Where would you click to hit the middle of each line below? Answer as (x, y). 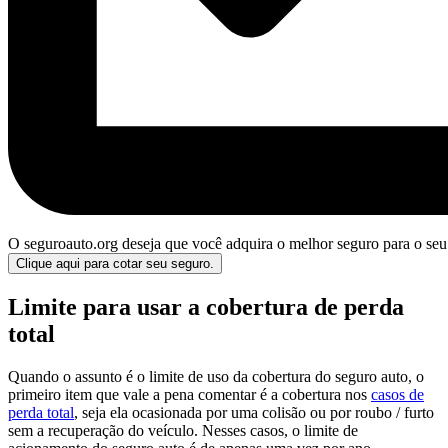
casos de (397, 394)
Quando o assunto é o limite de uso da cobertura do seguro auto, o (216, 376)
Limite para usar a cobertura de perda (206, 306)
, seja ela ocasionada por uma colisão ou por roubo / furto (254, 412)
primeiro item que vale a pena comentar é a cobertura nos (189, 394)
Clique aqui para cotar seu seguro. (115, 263)
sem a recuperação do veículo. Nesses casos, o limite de (183, 430)
